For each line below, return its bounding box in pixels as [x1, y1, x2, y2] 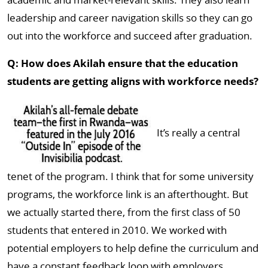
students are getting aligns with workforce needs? [7, 74, 258, 88]
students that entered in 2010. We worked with [7, 223, 227, 237]
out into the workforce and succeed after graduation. [7, 29, 252, 42]
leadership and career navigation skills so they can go [7, 11, 252, 25]
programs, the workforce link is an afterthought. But [7, 187, 248, 201]
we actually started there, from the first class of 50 [7, 205, 240, 219]
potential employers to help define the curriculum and [7, 241, 258, 255]
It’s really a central [157, 126, 240, 140]
